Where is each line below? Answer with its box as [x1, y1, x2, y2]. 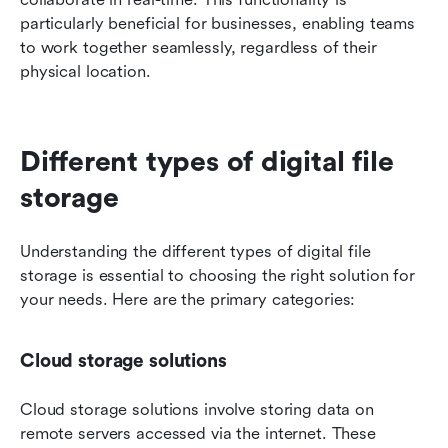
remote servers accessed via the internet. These [20, 423, 376, 443]
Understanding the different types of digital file [20, 241, 371, 261]
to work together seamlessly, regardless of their [20, 37, 377, 57]
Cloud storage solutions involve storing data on [20, 399, 374, 419]
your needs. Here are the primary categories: [20, 289, 356, 309]
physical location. [20, 61, 151, 81]
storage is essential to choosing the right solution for [20, 265, 415, 285]
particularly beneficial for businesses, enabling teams [20, 13, 416, 33]
